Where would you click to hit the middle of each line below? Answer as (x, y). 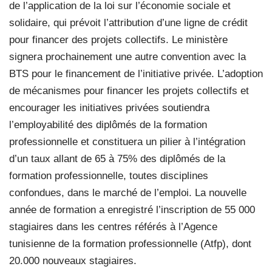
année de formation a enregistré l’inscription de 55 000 (132, 210)
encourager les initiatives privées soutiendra (109, 108)
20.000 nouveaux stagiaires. (73, 261)
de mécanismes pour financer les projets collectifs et (129, 91)
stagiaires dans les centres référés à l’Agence (113, 227)
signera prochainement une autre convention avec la (127, 57)
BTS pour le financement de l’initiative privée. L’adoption (136, 74)
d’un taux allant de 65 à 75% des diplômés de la (117, 159)
